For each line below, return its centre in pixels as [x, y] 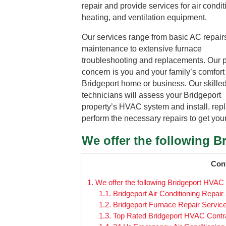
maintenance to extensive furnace [142, 48]
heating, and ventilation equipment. [144, 17]
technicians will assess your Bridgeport [151, 95]
